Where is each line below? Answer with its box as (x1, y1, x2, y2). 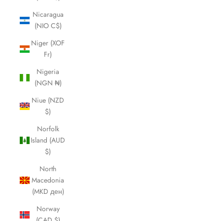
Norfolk (37, 124, 59, 134)
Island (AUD (31, 135, 65, 145)
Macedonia (32, 175, 64, 185)
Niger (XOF (31, 38, 65, 48)
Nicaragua (32, 9, 64, 19)
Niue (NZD (32, 95, 64, 105)
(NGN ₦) (34, 78, 62, 88)
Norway (36, 204, 60, 214)
